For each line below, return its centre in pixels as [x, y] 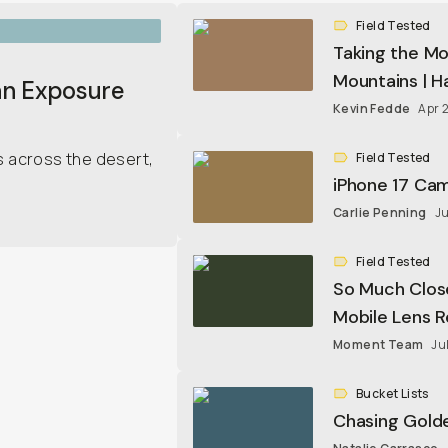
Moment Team [378, 344]
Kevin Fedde [372, 108]
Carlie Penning [380, 212]
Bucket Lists [392, 393]
